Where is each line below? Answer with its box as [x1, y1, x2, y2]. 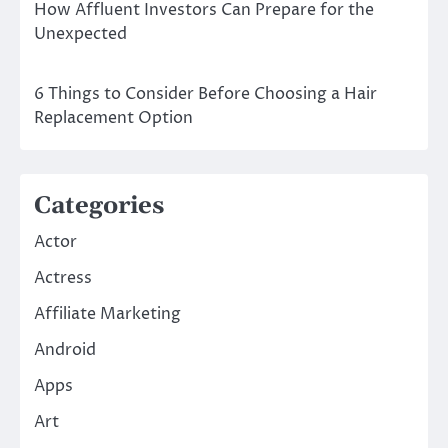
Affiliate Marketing [34, 302, 181, 325]
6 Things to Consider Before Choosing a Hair [34, 82, 377, 105]
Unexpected [34, 22, 127, 45]
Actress [34, 266, 92, 289]
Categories [34, 190, 164, 221]
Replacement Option [34, 106, 193, 129]
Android [34, 338, 96, 361]
